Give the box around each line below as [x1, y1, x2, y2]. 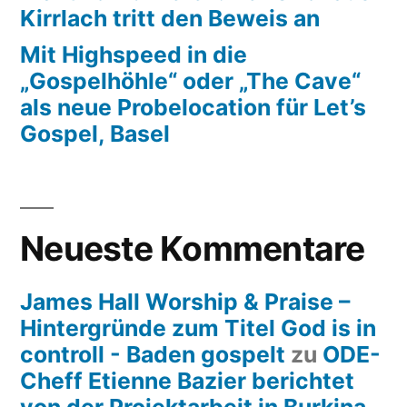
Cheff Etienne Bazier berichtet [20, 367, 354, 395]
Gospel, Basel [20, 120, 170, 148]
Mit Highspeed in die [20, 41, 247, 69]
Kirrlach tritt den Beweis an [20, 5, 320, 33]
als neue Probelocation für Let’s [20, 94, 366, 122]
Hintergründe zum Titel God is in [20, 314, 376, 342]
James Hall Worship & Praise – [20, 288, 350, 316]
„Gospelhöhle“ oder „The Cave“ [20, 67, 361, 95]
